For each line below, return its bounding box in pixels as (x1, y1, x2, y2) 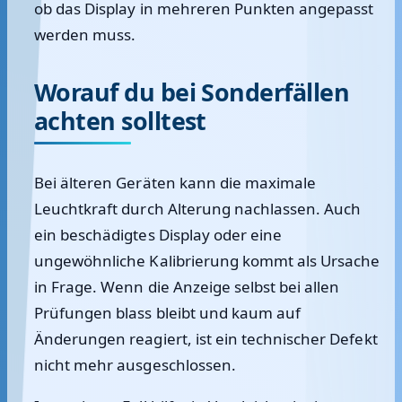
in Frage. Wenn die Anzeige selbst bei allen (34, 276, 340, 297)
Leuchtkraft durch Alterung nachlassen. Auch (34, 198, 362, 219)
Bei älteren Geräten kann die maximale (34, 172, 317, 193)
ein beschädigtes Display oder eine (34, 224, 283, 245)
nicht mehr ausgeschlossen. (34, 354, 236, 375)
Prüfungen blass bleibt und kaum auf (34, 302, 301, 323)
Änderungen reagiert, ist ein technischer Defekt (34, 328, 378, 349)
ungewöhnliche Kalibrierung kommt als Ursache (34, 250, 380, 271)
